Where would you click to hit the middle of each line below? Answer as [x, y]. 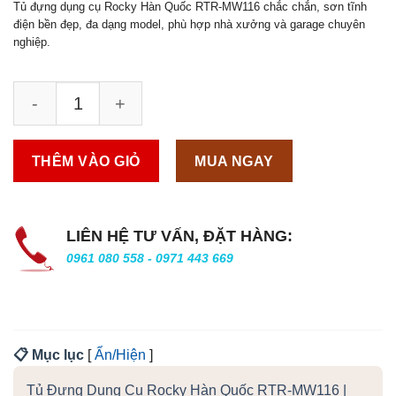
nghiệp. [32, 42]
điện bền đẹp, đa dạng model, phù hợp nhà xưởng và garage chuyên [189, 24]
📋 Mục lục [49, 354]
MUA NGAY [234, 161]
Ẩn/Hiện [120, 354]
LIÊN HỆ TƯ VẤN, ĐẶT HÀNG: [179, 236]
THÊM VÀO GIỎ [86, 161]
